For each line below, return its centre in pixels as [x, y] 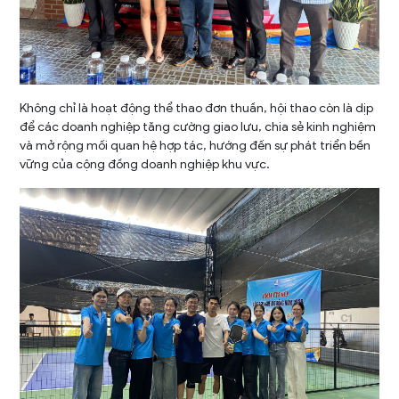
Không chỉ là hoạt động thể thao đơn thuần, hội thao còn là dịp [197, 109]
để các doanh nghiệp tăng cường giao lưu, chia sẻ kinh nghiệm [198, 127]
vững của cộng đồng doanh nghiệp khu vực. [145, 165]
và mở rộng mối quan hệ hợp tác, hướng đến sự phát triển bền [195, 146]
